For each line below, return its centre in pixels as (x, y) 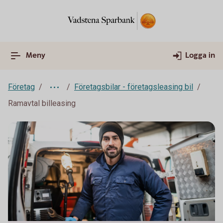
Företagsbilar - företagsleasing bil (134, 87)
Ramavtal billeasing (42, 103)
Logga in (200, 56)
